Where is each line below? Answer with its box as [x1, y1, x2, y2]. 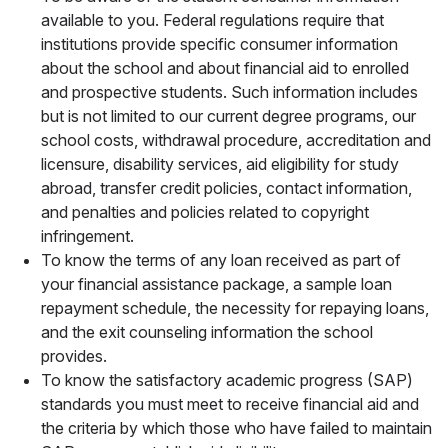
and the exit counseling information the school [41, 321, 373, 342]
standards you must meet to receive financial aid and [41, 393, 419, 414]
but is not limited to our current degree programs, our [41, 105, 416, 126]
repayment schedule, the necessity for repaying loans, [41, 297, 429, 318]
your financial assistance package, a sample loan [41, 273, 392, 294]
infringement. [41, 225, 134, 246]
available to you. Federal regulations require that [41, 9, 384, 30]
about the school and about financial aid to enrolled [41, 57, 409, 78]
